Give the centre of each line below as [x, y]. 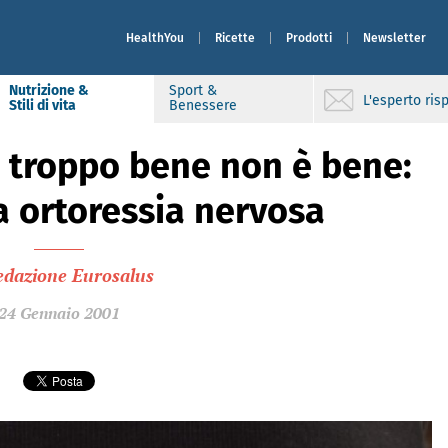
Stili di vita [42, 105]
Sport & [193, 90]
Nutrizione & [49, 90]
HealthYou [155, 37]
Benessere [203, 105]
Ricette [235, 37]
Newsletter [394, 37]
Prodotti [309, 37]
